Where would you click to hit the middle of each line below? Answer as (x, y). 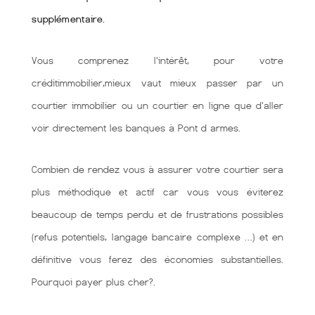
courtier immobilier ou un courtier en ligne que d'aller (157, 105)
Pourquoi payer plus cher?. (94, 282)
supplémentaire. (68, 19)
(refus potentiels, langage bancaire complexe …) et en (157, 237)
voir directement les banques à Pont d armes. (136, 128)
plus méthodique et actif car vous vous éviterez (157, 192)
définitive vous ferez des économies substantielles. (157, 259)
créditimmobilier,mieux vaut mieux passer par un (157, 83)
